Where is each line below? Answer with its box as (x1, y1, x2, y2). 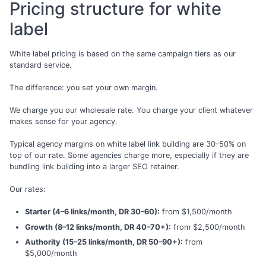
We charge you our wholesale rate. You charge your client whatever (9, 105, 253, 115)
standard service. (9, 60, 72, 69)
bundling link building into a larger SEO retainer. (9, 162, 179, 172)
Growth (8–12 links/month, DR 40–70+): (24, 222, 171, 232)
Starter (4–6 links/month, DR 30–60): (24, 207, 160, 217)
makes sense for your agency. (9, 116, 118, 126)
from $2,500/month (170, 222, 245, 232)
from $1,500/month (159, 207, 232, 217)
